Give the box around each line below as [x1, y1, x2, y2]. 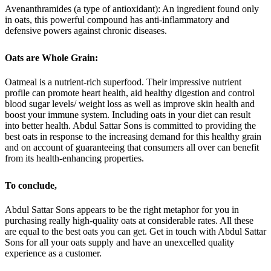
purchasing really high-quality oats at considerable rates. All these [5, 215, 253, 226]
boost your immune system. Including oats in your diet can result [5, 109, 250, 120]
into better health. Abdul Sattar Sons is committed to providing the [5, 120, 256, 131]
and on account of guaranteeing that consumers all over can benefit [5, 142, 259, 153]
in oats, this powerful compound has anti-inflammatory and [5, 15, 229, 25]
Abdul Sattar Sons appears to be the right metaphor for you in [5, 204, 239, 215]
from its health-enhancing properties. [5, 153, 144, 164]
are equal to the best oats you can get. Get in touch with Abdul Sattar [5, 226, 266, 237]
